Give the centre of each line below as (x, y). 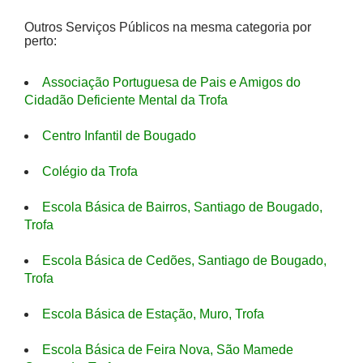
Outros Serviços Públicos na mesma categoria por (168, 27)
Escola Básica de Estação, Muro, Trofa (153, 314)
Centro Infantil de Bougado (119, 136)
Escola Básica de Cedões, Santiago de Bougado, (184, 261)
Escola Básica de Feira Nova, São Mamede (168, 350)
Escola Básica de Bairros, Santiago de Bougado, (182, 207)
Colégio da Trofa (90, 171)
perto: (41, 41)
